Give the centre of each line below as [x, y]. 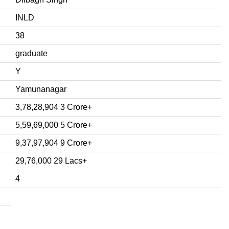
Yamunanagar [41, 89]
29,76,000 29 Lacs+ [51, 161]
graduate [31, 53]
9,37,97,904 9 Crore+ [54, 143]
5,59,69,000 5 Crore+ [54, 125]
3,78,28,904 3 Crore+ [54, 107]
